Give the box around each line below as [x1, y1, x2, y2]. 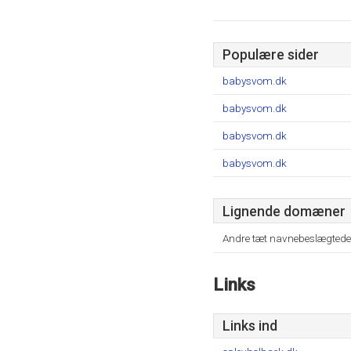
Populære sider [223, 47, 319, 63]
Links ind [223, 318, 277, 334]
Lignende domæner [223, 204, 346, 219]
